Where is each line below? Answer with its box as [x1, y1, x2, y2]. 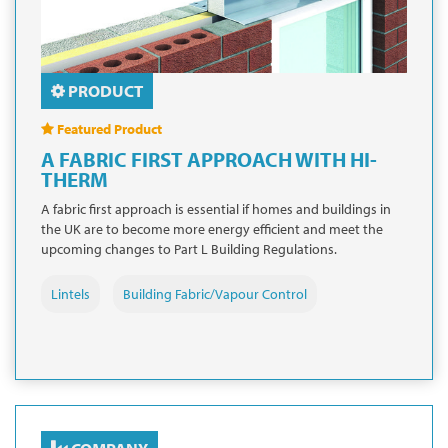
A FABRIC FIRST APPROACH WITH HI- [41, 145, 377, 172]
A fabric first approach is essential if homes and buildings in [41, 199, 391, 218]
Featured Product [54, 119, 162, 138]
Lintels [51, 284, 90, 303]
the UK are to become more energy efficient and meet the [41, 219, 383, 238]
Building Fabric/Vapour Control [123, 284, 307, 303]
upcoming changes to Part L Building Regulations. [41, 239, 337, 258]
